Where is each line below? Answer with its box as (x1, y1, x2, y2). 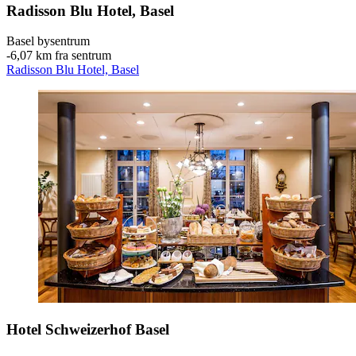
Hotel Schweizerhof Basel (6, 321, 169, 339)
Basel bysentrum (6, 34, 90, 48)
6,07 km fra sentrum (10, 48, 111, 63)
